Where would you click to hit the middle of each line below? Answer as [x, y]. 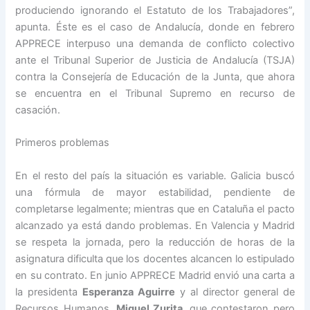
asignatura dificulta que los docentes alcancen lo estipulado [155, 258]
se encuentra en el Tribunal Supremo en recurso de [155, 93]
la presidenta [49, 292]
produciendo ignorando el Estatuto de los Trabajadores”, [155, 10]
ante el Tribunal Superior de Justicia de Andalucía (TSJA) [155, 60]
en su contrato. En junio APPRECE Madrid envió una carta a [155, 275]
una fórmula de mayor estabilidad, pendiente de [155, 192]
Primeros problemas [63, 143]
